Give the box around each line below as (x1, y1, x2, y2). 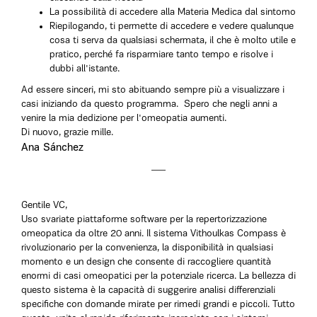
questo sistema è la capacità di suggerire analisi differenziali (21, 285, 275, 296)
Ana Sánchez (21, 142, 83, 154)
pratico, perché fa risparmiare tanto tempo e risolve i (50, 50, 273, 60)
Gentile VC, (21, 200, 67, 211)
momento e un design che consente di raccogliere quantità (21, 257, 271, 267)
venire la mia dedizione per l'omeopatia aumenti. (21, 113, 226, 124)
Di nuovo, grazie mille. (21, 127, 113, 138)
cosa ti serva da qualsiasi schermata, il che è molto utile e (50, 35, 296, 46)
